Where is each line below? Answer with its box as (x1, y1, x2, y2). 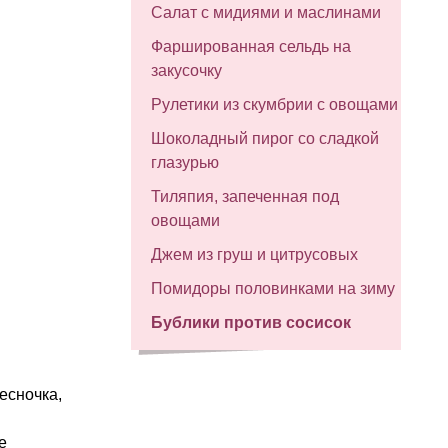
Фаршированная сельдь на (151, 38, 351, 55)
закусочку (151, 62, 222, 79)
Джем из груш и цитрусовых (151, 246, 358, 263)
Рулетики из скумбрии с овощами (151, 96, 398, 113)
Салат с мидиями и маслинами (151, 4, 381, 21)
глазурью (151, 154, 219, 171)
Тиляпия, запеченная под (151, 188, 339, 205)
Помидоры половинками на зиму (151, 280, 395, 297)
